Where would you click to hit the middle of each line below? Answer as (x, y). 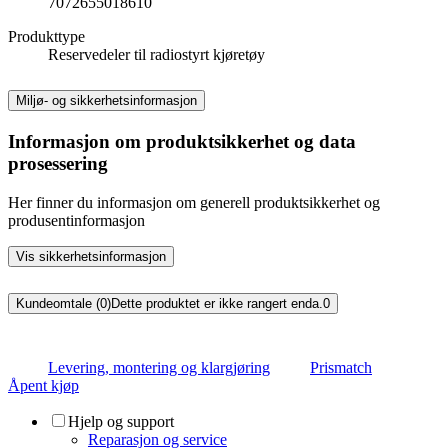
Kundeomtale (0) (63, 303)
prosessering (58, 163)
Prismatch (341, 368)
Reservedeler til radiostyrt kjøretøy (156, 55)
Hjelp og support (121, 422)
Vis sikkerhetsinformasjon (91, 256)
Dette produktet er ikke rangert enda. (217, 303)
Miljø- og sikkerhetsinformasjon (106, 100)
